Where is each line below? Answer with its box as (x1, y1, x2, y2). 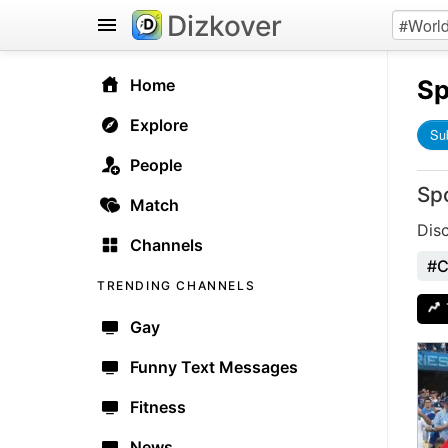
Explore (130, 115, 188, 135)
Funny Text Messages (130, 357, 298, 377)
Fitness (130, 397, 186, 417)
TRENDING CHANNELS (97, 278, 256, 293)
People (130, 155, 182, 175)
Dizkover (167, 9, 282, 43)
